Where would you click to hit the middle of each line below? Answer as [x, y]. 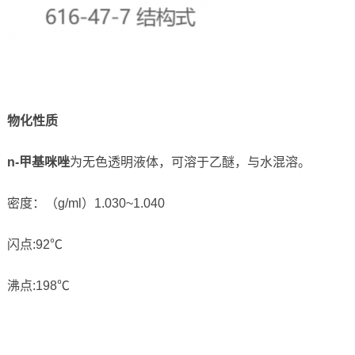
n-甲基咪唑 [38, 162]
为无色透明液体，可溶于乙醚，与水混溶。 [190, 162]
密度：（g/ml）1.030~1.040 [86, 204]
